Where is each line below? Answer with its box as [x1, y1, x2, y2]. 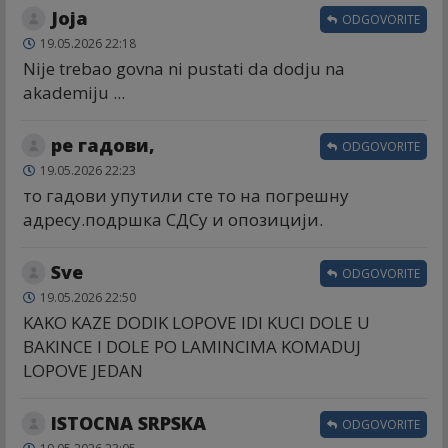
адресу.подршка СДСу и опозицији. [23, 207, 323, 231]
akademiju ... [23, 80, 125, 104]
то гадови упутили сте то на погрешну [23, 183, 349, 207]
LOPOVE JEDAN [23, 358, 143, 382]
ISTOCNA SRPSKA [51, 410, 206, 435]
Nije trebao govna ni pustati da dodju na [23, 56, 345, 80]
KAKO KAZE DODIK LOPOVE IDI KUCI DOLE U [23, 310, 370, 334]
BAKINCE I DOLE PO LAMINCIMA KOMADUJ [23, 334, 361, 358]
